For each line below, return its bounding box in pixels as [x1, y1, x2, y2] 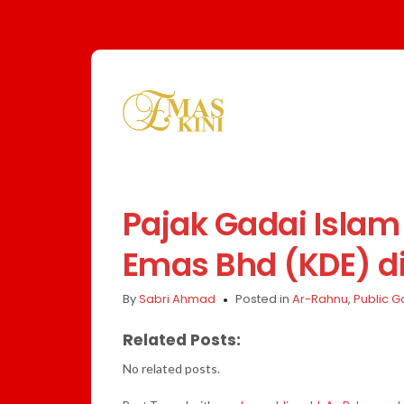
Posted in [234, 289, 292, 308]
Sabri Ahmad [138, 289, 216, 308]
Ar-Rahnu [291, 289, 348, 308]
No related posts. [122, 360, 220, 376]
